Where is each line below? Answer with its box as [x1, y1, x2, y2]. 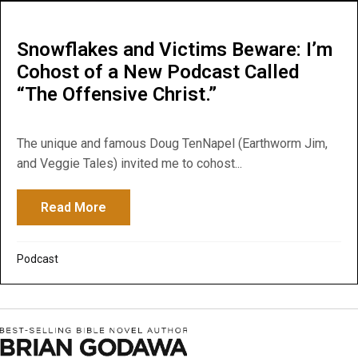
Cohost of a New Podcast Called [17, 60, 299, 83]
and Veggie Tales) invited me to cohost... [17, 155, 242, 171]
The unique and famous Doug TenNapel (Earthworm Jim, [17, 135, 328, 151]
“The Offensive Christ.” [17, 82, 217, 105]
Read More [41, 199, 106, 215]
